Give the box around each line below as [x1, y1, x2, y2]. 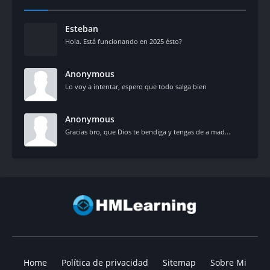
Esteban [65, 23, 98, 34]
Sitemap [163, 257, 196, 268]
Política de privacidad [61, 257, 148, 268]
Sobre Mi [210, 257, 246, 268]
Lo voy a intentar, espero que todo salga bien [65, 82, 207, 91]
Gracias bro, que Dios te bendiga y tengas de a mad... [65, 127, 230, 136]
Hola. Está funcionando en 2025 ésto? [65, 37, 182, 46]
